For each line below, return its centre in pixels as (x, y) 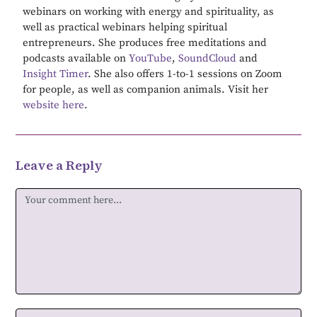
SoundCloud (208, 59)
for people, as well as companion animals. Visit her (146, 90)
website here (54, 105)
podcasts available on (76, 59)
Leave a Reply (59, 166)
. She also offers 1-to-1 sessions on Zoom (185, 74)
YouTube (151, 59)
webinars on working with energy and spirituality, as (149, 12)
